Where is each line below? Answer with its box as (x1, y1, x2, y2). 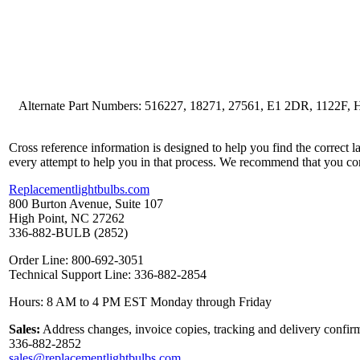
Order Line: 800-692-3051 (9, 253, 144, 268)
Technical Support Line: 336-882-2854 (9, 268, 207, 282)
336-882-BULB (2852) (9, 226, 128, 240)
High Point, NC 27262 (9, 211, 125, 226)
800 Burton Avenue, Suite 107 (9, 197, 163, 211)
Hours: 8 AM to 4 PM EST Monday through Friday (9, 295, 272, 309)
